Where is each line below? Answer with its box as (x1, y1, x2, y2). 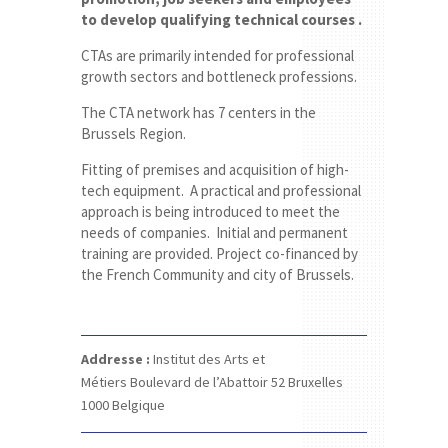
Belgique (111, 396, 165, 415)
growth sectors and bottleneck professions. (80, 67, 357, 87)
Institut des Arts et (152, 350, 265, 369)
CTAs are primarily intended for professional (80, 46, 354, 66)
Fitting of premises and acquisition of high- (80, 160, 349, 180)
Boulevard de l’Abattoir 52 (129, 373, 288, 392)
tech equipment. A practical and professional (80, 181, 361, 201)
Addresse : (80, 350, 150, 369)
